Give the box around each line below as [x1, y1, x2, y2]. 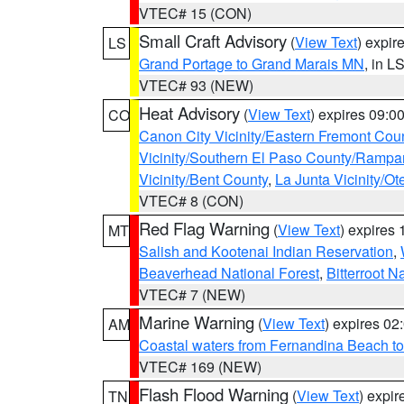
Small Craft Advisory [139, 29, 287, 52]
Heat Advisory [139, 101, 240, 124]
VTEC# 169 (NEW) [139, 356, 262, 377]
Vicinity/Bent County [139, 169, 268, 189]
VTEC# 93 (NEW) [139, 75, 253, 96]
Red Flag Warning [139, 216, 270, 240]
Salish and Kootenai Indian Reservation [139, 241, 393, 262]
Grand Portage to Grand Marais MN [139, 53, 364, 74]
